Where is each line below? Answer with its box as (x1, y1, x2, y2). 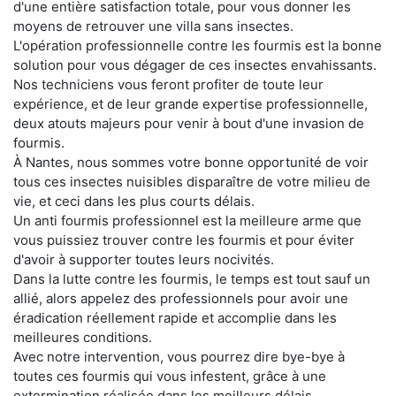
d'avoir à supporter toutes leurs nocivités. (13, 251, 274, 269)
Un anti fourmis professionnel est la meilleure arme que (13, 212, 362, 230)
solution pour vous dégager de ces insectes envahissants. (13, 57, 377, 74)
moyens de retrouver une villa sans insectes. (13, 18, 293, 35)
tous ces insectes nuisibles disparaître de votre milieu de (13, 173, 370, 191)
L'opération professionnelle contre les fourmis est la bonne (13, 37, 382, 55)
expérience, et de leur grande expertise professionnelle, (13, 95, 368, 113)
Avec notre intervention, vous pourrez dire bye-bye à (13, 348, 345, 366)
